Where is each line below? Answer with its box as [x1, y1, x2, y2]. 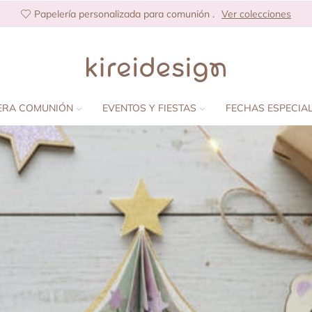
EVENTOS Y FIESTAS [102, 102, 196, 114]
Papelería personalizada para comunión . [34, 8, 214, 20]
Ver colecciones [221, 8, 291, 20]
